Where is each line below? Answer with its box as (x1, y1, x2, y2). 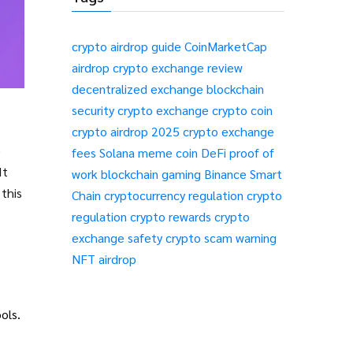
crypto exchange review (113, 59, 243, 76)
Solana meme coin (99, 144, 198, 161)
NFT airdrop (72, 251, 136, 267)
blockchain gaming (101, 165, 201, 182)
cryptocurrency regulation (104, 187, 243, 203)
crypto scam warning (165, 229, 277, 246)
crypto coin (212, 102, 273, 118)
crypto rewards (130, 208, 211, 225)
